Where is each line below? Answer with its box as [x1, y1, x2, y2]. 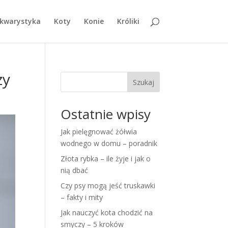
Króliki [117, 16, 139, 26]
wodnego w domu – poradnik [61, 138, 158, 148]
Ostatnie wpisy [61, 105, 151, 123]
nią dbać [61, 165, 89, 175]
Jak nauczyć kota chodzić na [61, 208, 153, 217]
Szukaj [132, 77, 154, 87]
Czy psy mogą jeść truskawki [61, 181, 156, 190]
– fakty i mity [61, 192, 103, 202]
